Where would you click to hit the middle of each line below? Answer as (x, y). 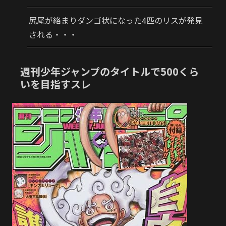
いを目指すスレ (55, 84)
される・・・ (53, 35)
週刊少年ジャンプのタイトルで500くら (109, 71)
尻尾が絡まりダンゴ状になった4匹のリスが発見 (116, 20)
